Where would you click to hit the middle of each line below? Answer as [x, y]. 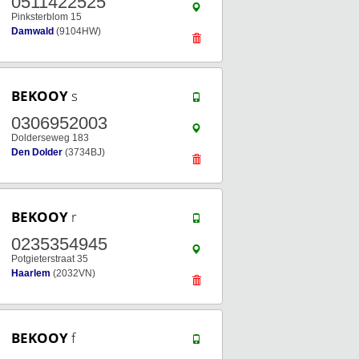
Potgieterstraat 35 [50, 259]
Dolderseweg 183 [50, 138]
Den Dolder [37, 152]
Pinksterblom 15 [46, 17]
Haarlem [31, 273]
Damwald [32, 31]
